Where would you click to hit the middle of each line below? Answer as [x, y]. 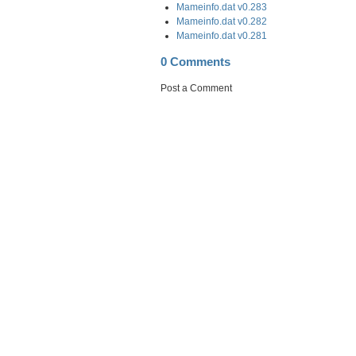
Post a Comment [196, 88]
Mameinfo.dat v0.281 [222, 35]
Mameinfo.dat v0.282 [222, 21]
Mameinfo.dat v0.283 [222, 7]
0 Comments [195, 62]
